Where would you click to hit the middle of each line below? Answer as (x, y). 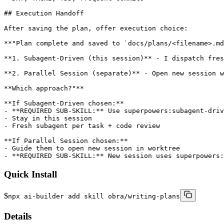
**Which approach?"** (44, 88)
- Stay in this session (48, 118)
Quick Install (30, 174)
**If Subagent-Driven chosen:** (64, 103)
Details (18, 216)
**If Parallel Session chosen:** (66, 140)
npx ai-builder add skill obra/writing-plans (94, 196)
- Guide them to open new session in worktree (92, 148)
